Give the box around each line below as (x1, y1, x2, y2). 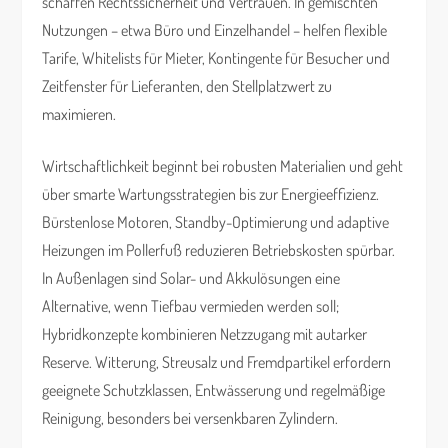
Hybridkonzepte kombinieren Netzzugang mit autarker (42, 324, 368, 344)
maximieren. (42, 104, 117, 124)
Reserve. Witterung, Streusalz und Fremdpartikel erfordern (42, 352, 392, 372)
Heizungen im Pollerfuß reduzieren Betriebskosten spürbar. (42, 240, 396, 260)
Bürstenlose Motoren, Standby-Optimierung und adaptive (42, 212, 390, 232)
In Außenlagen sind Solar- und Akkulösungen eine (42, 268, 341, 288)
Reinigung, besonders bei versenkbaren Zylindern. (42, 408, 339, 428)
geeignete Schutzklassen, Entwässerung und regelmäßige (42, 380, 386, 400)
